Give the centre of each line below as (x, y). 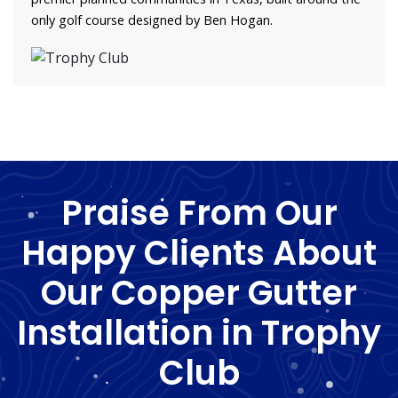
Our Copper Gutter (199, 292)
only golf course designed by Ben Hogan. (152, 20)
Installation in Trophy (199, 332)
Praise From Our (199, 212)
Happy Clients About (199, 252)
